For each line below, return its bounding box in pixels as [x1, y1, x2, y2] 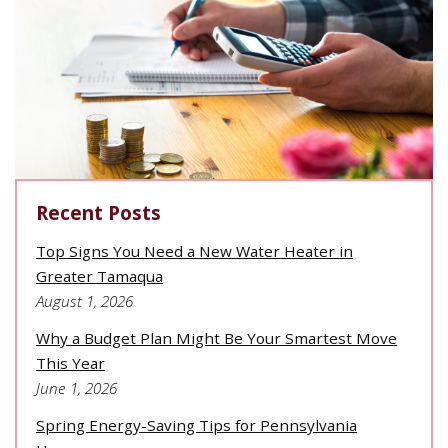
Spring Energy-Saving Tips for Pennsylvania [36, 415, 358, 436]
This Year [36, 352, 106, 373]
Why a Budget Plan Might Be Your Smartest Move [36, 327, 398, 348]
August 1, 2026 [36, 290, 134, 311]
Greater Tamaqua [36, 265, 164, 286]
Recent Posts [36, 200, 162, 227]
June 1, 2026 [36, 377, 118, 398]
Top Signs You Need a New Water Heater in [36, 240, 354, 261]
